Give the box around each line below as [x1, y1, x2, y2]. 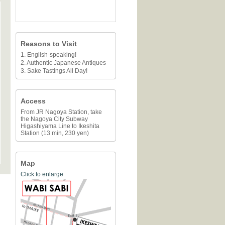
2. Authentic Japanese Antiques [21, 59, 106, 66]
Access [21, 97, 46, 105]
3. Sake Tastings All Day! [21, 67, 87, 74]
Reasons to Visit [21, 40, 77, 48]
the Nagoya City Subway [21, 116, 88, 123]
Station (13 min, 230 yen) [21, 130, 89, 137]
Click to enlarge [21, 171, 63, 178]
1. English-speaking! [21, 51, 76, 58]
